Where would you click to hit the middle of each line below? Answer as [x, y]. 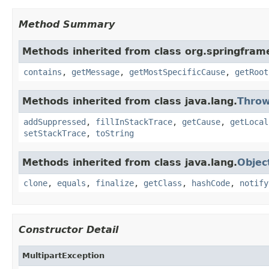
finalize [115, 183]
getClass [163, 183]
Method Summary [67, 24]
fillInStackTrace [134, 122]
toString [115, 133]
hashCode [211, 183]
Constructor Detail [68, 229]
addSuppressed [55, 122]
